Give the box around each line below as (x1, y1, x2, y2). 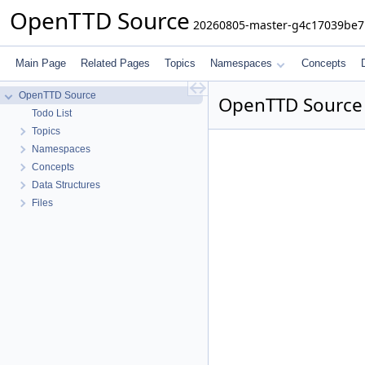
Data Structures (32, 179, 100, 191)
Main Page (15, 57, 66, 69)
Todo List (32, 108, 72, 119)
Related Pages (81, 57, 150, 69)
